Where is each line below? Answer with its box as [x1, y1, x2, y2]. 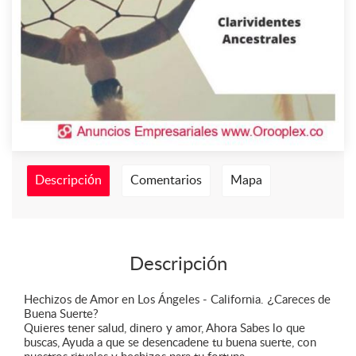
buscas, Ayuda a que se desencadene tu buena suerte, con [24, 337, 316, 349]
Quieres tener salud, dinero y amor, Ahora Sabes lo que [24, 323, 305, 335]
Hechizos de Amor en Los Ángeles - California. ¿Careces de [24, 294, 331, 306]
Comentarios [130, 174, 202, 187]
